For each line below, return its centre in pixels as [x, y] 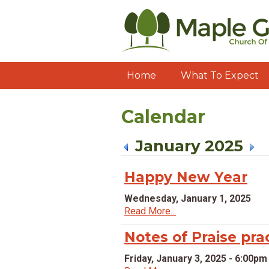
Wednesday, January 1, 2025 [188, 198]
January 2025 [189, 146]
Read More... [150, 211]
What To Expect [219, 75]
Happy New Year [186, 177]
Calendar [163, 117]
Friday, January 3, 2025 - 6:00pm [196, 258]
